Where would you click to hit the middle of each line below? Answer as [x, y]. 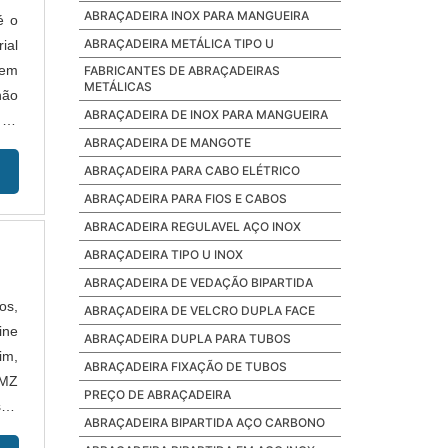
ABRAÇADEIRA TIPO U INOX [163, 254]
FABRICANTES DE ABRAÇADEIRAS [181, 70]
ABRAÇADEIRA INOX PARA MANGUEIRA [196, 15]
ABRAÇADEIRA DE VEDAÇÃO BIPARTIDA [198, 282]
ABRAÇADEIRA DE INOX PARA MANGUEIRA [205, 114]
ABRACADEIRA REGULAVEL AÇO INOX [192, 226]
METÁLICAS [117, 86]
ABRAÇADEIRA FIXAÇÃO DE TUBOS [185, 366]
